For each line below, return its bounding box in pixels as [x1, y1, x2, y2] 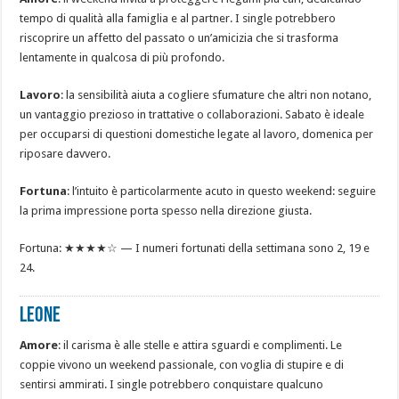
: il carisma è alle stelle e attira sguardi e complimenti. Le [58, 338, 343, 353]
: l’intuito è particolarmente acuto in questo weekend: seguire [67, 184, 377, 199]
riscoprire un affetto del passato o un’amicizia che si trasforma [20, 31, 339, 45]
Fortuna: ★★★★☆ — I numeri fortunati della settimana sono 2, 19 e [20, 241, 370, 256]
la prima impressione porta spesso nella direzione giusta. [20, 204, 313, 218]
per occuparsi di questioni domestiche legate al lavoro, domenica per [20, 127, 374, 142]
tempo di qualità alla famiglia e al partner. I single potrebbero [20, 12, 337, 26]
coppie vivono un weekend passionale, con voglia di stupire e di [20, 358, 345, 372]
